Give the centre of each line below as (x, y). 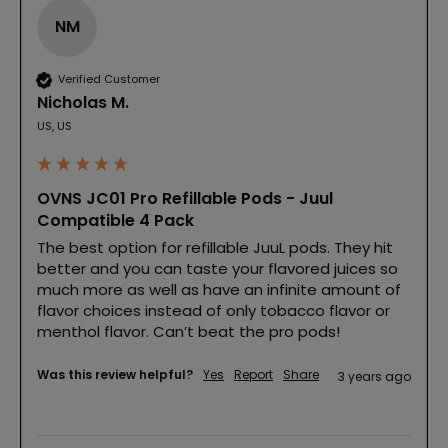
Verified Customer (109, 79)
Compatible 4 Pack (115, 220)
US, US (54, 125)
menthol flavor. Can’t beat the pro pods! (188, 331)
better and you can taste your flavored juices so (217, 268)
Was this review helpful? (115, 374)
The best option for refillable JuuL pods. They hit (215, 247)
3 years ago (374, 376)
